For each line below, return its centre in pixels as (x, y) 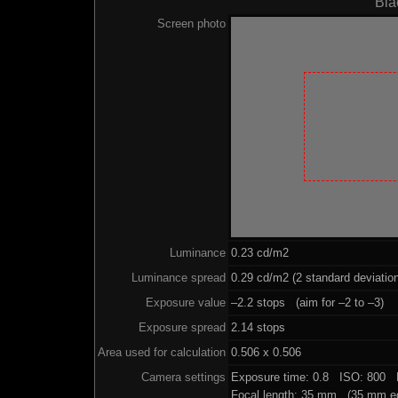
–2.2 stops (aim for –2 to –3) (307, 302)
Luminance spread (178, 277)
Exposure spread (182, 327)
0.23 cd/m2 (259, 252)
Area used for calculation (161, 352)
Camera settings (183, 377)
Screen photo (191, 23)
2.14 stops (258, 327)
